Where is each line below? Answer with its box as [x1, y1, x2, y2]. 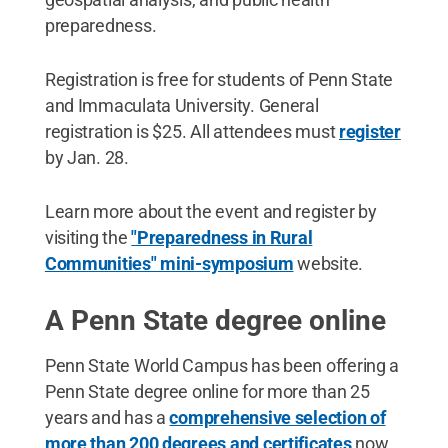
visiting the [44, 227, 132, 248]
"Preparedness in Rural [131, 227, 313, 248]
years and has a [44, 407, 170, 428]
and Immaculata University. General [44, 95, 319, 116]
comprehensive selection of [169, 407, 386, 428]
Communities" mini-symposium [44, 253, 294, 274]
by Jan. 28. [44, 147, 129, 168]
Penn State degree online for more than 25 [44, 381, 370, 402]
